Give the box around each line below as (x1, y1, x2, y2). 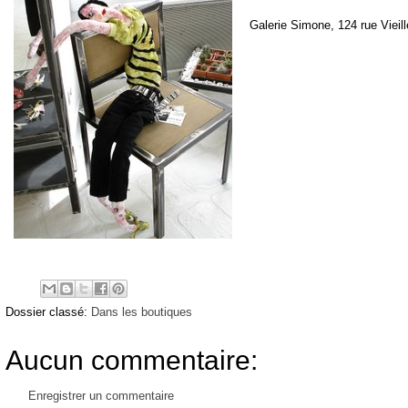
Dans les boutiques (91, 304, 192, 319)
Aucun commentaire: (5, 344, 258, 375)
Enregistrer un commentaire (28, 388, 174, 403)
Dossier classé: (5, 304, 91, 319)
